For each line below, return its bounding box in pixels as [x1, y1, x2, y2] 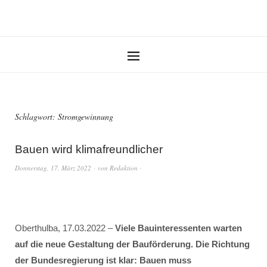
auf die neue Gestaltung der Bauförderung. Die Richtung [15, 239, 250, 249]
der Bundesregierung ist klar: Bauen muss [15, 255, 191, 265]
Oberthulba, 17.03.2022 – [15, 223, 115, 233]
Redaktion [110, 163, 138, 172]
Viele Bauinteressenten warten [115, 223, 242, 233]
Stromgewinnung [58, 111, 113, 122]
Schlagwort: [15, 111, 58, 122]
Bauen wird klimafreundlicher [15, 143, 163, 156]
